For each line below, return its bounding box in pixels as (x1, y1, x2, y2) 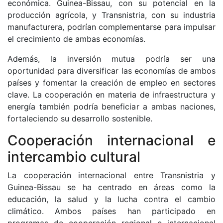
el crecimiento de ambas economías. (7, 34, 145, 44)
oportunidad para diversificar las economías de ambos (7, 66, 216, 76)
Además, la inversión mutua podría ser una (7, 54, 216, 64)
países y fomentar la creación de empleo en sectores (7, 78, 216, 88)
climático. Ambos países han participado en (7, 206, 216, 216)
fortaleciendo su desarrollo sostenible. (7, 113, 152, 123)
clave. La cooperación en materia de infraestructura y (7, 90, 216, 100)
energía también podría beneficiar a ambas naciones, (7, 102, 216, 111)
